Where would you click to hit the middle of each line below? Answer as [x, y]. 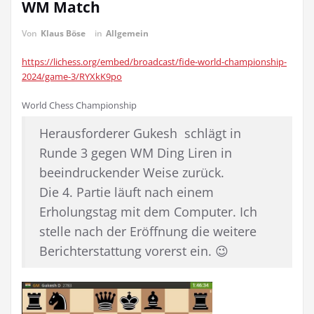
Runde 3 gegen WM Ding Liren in [136, 153]
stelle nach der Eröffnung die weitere [148, 231]
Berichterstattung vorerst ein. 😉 [134, 251]
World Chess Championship [79, 105]
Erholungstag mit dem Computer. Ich [148, 212]
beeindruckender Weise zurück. [134, 172]
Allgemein [127, 33]
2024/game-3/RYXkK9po [72, 76]
